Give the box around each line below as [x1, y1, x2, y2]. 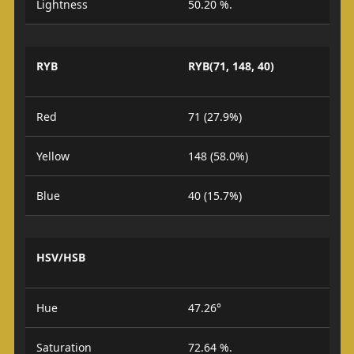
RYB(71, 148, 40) [188, 58, 274, 73]
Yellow [36, 148, 70, 164]
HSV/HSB [36, 249, 85, 265]
